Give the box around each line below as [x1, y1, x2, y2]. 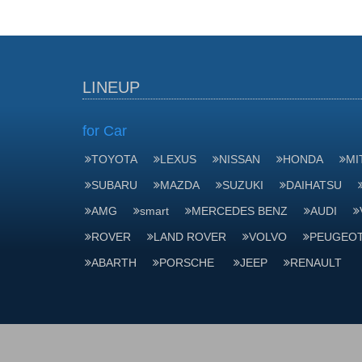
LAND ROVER [154, 230, 226, 243]
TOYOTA [91, 153, 137, 166]
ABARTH [91, 256, 137, 269]
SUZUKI [222, 179, 263, 192]
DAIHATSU [286, 179, 342, 192]
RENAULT [290, 256, 342, 269]
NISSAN [219, 153, 260, 166]
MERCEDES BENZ [192, 204, 288, 217]
